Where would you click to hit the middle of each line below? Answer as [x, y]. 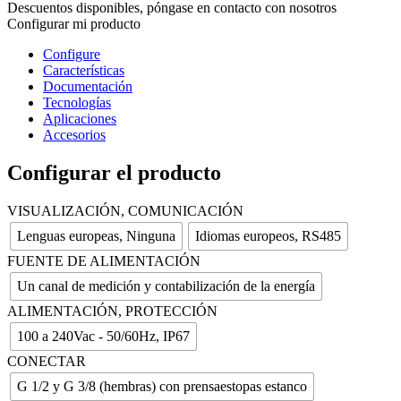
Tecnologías [77, 102]
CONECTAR [47, 361]
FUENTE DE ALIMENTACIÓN [104, 260]
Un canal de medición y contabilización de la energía [166, 286]
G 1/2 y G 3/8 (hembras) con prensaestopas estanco [162, 386]
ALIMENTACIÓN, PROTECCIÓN [112, 311]
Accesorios [74, 134]
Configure [72, 54]
